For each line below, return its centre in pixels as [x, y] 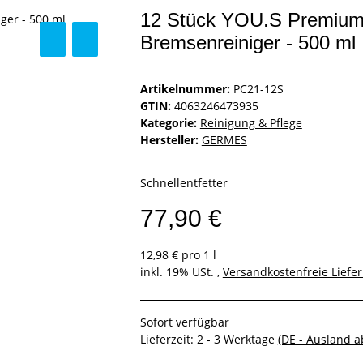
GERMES [224, 140]
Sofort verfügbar [184, 322]
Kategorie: [170, 123]
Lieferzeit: [168, 340]
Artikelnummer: [186, 89]
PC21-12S [258, 89]
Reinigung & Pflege [251, 123]
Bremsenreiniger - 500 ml [248, 43]
